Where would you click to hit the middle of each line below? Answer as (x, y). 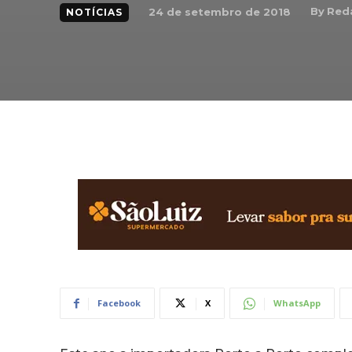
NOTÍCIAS (94, 12)
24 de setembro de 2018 (220, 11)
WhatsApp (297, 303)
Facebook (119, 303)
